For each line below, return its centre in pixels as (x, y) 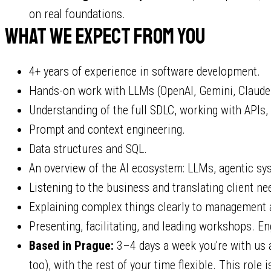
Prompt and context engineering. (107, 129)
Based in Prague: (71, 246)
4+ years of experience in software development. (145, 71)
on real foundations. (77, 14)
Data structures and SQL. (88, 149)
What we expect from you (105, 37)
